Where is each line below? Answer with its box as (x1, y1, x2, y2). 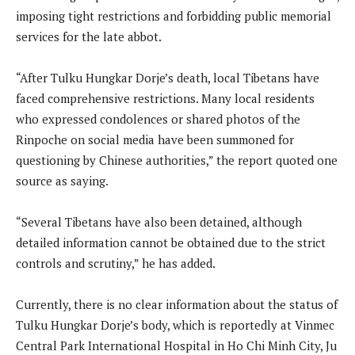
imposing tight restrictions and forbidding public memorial (16, 7, 331, 24)
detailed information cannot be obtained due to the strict (16, 234, 326, 250)
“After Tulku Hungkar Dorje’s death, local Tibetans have (16, 69, 319, 86)
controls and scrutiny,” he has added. (16, 254, 216, 271)
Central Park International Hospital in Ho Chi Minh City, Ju (16, 337, 337, 353)
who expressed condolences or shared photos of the (16, 110, 300, 127)
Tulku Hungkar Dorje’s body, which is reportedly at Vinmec (16, 316, 334, 333)
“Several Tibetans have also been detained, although (16, 213, 302, 230)
